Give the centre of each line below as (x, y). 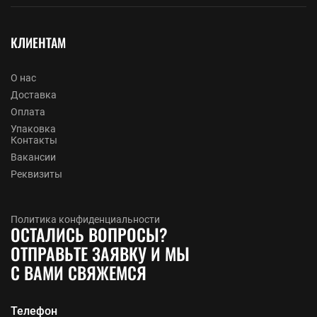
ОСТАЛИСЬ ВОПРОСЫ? (89, 234)
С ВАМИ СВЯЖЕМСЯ (79, 272)
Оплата (28, 111)
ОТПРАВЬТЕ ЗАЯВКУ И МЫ (100, 253)
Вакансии (33, 157)
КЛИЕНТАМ (38, 42)
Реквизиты (36, 174)
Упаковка (33, 128)
